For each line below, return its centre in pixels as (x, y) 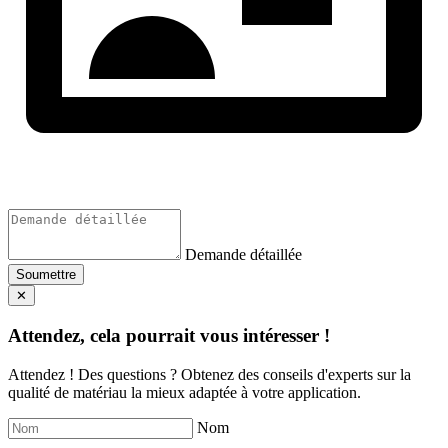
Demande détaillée (243, 255)
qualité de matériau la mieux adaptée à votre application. (184, 392)
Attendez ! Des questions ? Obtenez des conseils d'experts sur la (209, 374)
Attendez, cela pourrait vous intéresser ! (169, 335)
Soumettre (46, 275)
